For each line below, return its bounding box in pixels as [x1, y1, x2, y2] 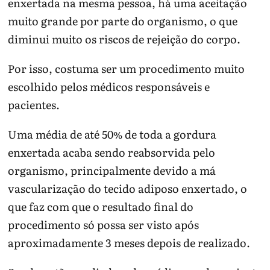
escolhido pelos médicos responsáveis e [8, 78, 210, 95]
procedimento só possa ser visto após [8, 216, 199, 233]
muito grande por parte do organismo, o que [8, 12, 238, 29]
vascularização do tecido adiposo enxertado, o [8, 180, 248, 196]
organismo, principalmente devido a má [8, 162, 216, 178]
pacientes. [8, 96, 60, 113]
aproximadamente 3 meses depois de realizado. [8, 234, 251, 251]
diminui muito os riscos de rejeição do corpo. [8, 30, 241, 47]
